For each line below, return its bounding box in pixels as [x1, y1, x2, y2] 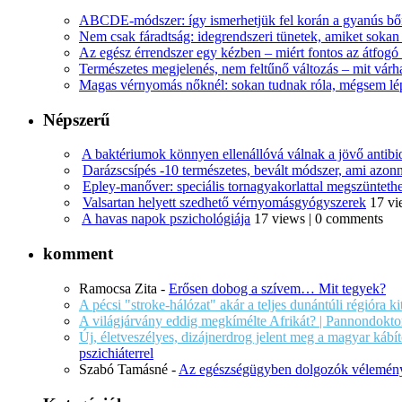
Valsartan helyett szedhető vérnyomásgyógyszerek [83, 195, 366, 211]
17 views [254, 211, 305, 227]
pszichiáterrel [79, 345, 153, 361]
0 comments [315, 211, 383, 227]
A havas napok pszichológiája [82, 211, 250, 227]
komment [43, 244, 113, 264]
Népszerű [43, 109, 110, 129]
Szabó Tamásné [79, 361, 168, 377]
